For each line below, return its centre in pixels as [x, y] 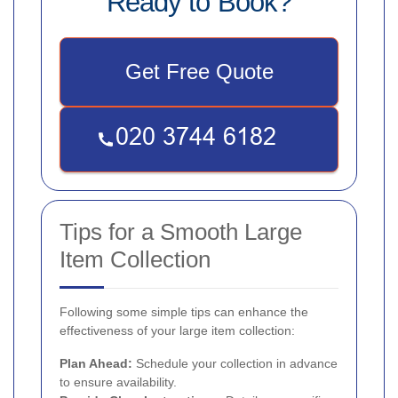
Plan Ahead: [96, 363]
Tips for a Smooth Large [181, 231]
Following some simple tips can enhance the [184, 311]
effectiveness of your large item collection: [177, 330]
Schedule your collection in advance [235, 363]
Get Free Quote [199, 71]
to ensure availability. [118, 382]
